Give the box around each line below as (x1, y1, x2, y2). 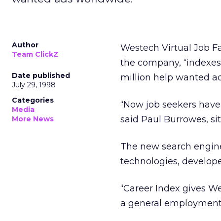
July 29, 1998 (12, 80, 56, 89)
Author (12, 40, 38, 49)
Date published (12, 71, 70, 80)
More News (12, 114, 54, 123)
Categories (12, 96, 54, 105)
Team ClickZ (12, 50, 58, 59)
